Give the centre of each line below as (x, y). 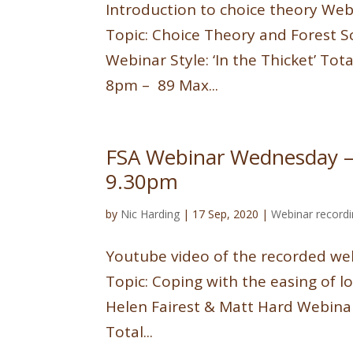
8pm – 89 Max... (162, 85)
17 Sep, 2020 (226, 214)
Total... (130, 331)
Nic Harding (150, 214)
